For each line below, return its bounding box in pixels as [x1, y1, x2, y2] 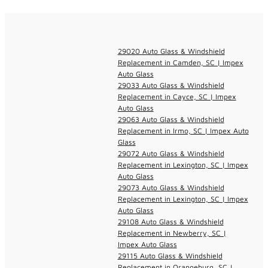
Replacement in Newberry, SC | [117, 228, 226, 237]
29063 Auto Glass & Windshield [117, 114, 224, 124]
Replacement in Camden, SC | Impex [117, 57, 243, 67]
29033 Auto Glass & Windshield [117, 80, 224, 90]
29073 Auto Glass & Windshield [117, 182, 224, 192]
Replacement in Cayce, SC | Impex [117, 92, 236, 101]
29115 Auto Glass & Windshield [117, 251, 223, 260]
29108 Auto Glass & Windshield [117, 217, 224, 226]
